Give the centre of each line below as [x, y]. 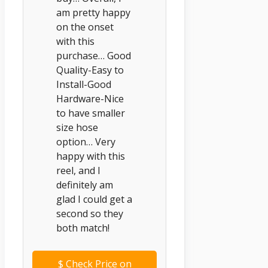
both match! [83, 228]
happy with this [91, 156]
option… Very [86, 141]
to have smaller [91, 113]
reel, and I [78, 170]
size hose [77, 127]
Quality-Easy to [90, 70]
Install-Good [84, 84]
